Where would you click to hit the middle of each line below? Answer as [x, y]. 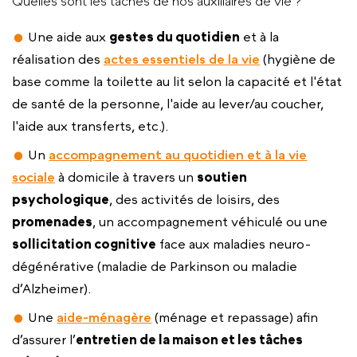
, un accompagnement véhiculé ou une [210, 222]
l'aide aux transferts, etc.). [90, 126]
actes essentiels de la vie [182, 59]
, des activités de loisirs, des [194, 200]
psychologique [61, 200]
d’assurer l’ [44, 340]
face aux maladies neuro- [233, 244]
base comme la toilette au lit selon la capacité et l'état [177, 82]
